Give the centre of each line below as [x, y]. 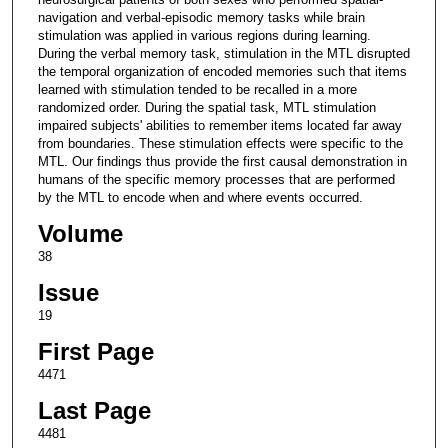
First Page [95, 351]
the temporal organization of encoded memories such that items [222, 71]
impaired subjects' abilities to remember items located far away [219, 125]
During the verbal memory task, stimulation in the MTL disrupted [223, 53]
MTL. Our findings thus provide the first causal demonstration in [222, 161]
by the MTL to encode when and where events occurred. [200, 197]
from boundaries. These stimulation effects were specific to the [220, 143]
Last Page [94, 410]
